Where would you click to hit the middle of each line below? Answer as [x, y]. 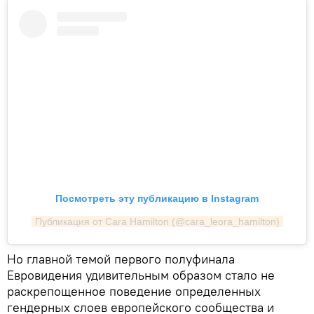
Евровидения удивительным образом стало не [141, 275]
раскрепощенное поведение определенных [134, 292]
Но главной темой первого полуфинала [121, 259]
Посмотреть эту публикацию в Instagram [157, 199]
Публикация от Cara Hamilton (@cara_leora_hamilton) [157, 222]
